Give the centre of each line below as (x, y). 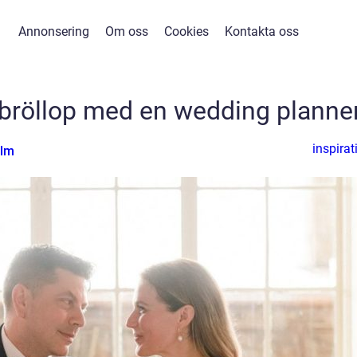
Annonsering (54, 31)
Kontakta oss (262, 31)
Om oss (127, 31)
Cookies (186, 31)
